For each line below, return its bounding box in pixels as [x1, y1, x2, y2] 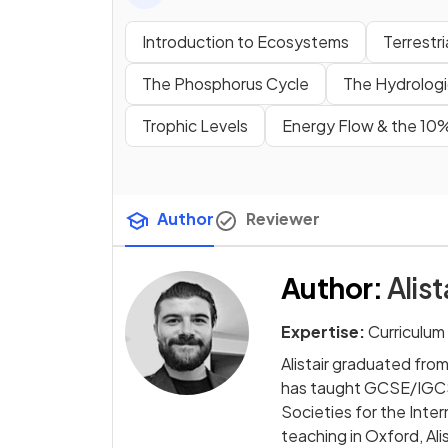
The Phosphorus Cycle [142, 73, 309, 94]
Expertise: [281, 320, 365, 342]
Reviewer [246, 208, 320, 229]
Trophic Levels [142, 115, 248, 136]
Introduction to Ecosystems [142, 31, 349, 52]
